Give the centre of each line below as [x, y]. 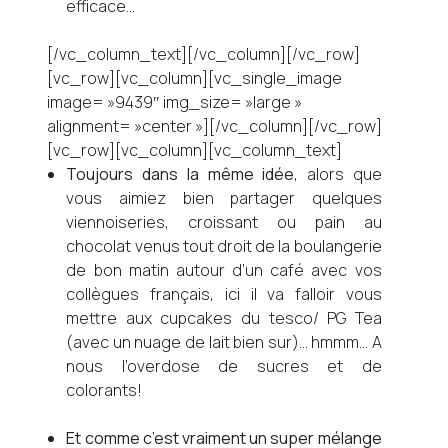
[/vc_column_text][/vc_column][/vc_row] [204, 54]
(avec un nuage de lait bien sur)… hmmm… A [224, 342]
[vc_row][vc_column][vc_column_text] [195, 150]
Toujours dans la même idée [180, 174]
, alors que [338, 174]
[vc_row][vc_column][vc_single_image [195, 78]
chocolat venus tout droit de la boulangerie [224, 246]
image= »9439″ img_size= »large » [175, 102]
